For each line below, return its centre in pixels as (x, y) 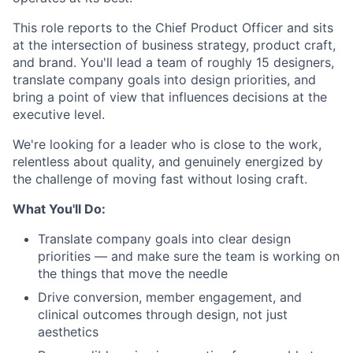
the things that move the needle (133, 273)
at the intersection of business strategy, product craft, (174, 45)
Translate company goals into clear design (164, 239)
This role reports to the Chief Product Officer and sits (173, 28)
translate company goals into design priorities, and (164, 80)
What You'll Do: (59, 209)
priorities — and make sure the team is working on (189, 256)
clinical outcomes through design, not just (163, 314)
